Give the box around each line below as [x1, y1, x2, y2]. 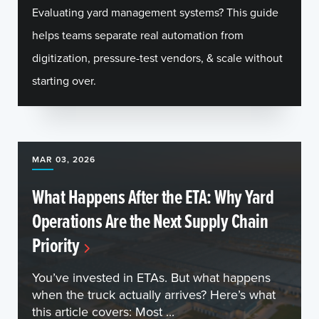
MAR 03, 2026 [32, 153, 95, 165]
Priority [32, 231, 79, 259]
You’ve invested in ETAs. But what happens [32, 268, 271, 286]
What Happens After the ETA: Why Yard [32, 182, 273, 211]
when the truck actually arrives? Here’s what [32, 286, 276, 303]
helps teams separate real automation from [32, 27, 244, 43]
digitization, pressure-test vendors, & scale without [32, 50, 283, 66]
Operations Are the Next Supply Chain [32, 206, 268, 235]
